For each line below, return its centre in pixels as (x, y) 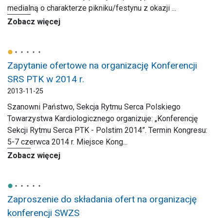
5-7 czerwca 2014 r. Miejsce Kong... (67, 142)
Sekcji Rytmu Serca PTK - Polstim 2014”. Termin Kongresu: (107, 130)
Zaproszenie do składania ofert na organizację (102, 199)
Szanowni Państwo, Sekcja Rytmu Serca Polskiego (94, 107)
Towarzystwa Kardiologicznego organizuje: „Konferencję (102, 118)
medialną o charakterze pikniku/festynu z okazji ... (92, 8)
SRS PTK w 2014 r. (46, 79)
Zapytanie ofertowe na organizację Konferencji (102, 65)
